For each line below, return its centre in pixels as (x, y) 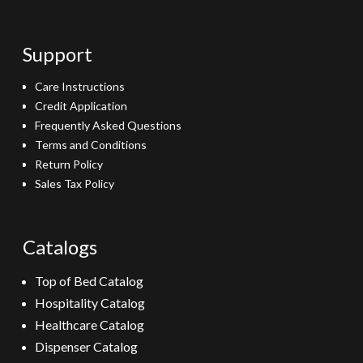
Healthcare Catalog (90, 325)
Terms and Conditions (91, 145)
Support (58, 54)
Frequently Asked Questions (109, 125)
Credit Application (81, 106)
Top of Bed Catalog (90, 281)
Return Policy (69, 164)
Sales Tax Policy (75, 184)
